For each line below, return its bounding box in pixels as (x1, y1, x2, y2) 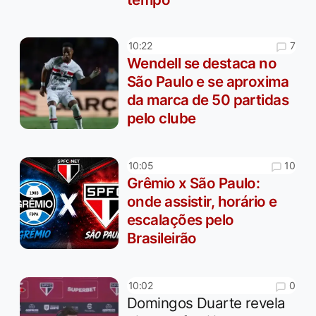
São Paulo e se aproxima (127, 72, 289, 90)
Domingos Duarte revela (127, 293, 286, 312)
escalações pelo (127, 210, 234, 229)
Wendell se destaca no (127, 54, 277, 72)
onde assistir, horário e (127, 192, 277, 210)
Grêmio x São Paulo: (127, 174, 260, 192)
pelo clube (127, 109, 196, 127)
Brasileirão (127, 229, 197, 247)
